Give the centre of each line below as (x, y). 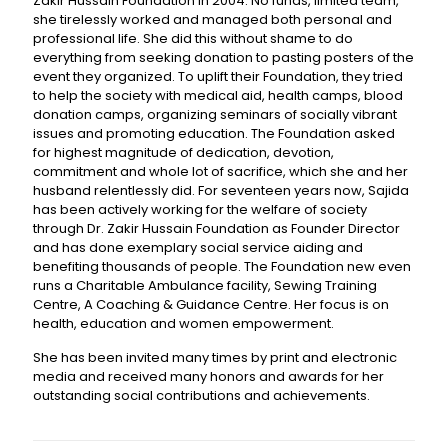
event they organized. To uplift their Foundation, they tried (218, 76)
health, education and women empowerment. (183, 323)
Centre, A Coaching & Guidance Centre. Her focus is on (211, 304)
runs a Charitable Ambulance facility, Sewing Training (205, 285)
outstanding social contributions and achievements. (201, 395)
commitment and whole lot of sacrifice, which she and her (220, 171)
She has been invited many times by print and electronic (215, 357)
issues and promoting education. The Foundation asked (214, 133)
